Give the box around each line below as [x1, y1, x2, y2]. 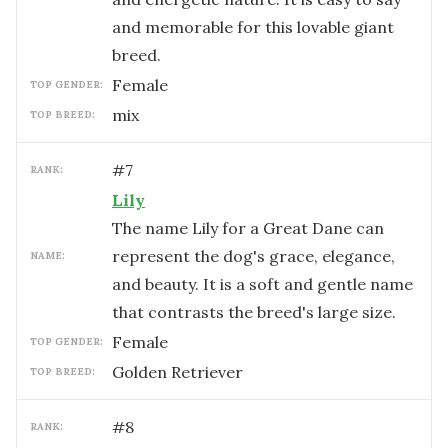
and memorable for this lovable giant [112, 17, 394, 37]
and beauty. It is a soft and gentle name [112, 274, 413, 294]
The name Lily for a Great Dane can [112, 218, 384, 238]
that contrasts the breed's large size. [112, 302, 396, 322]
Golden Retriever [112, 362, 243, 382]
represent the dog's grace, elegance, [112, 246, 395, 266]
